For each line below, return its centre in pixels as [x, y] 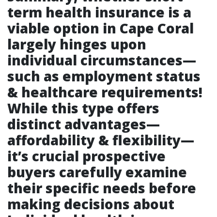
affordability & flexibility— [101, 140]
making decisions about [91, 204]
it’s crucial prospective [86, 156]
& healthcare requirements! [105, 92]
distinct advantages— [84, 124]
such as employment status [104, 76]
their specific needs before [102, 188]
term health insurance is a [99, 12]
